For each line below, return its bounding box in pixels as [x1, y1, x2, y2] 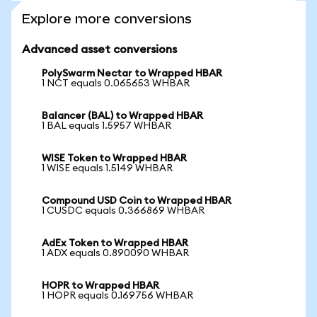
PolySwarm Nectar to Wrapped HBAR [42, 69, 222, 79]
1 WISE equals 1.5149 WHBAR [42, 163, 173, 173]
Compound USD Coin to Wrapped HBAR [42, 196, 231, 206]
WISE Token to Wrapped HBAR [42, 154, 187, 163]
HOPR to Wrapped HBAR [42, 281, 159, 291]
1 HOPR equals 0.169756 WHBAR [42, 291, 193, 301]
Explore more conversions [22, 11, 192, 26]
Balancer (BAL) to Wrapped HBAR [42, 111, 203, 121]
